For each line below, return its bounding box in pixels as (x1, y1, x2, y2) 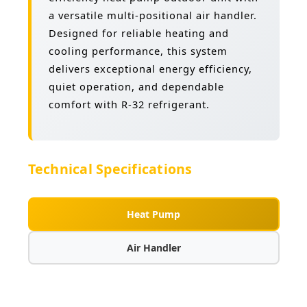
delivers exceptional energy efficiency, (48, 62, 252, 76)
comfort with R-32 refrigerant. (48, 97, 210, 112)
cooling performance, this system (48, 44, 228, 58)
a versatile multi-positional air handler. (48, 8, 257, 23)
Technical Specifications (27, 160, 193, 179)
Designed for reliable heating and (48, 26, 229, 40)
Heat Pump (127, 208, 180, 221)
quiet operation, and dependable (48, 79, 224, 94)
